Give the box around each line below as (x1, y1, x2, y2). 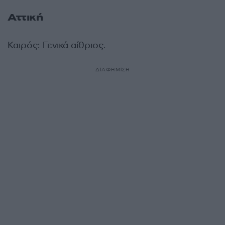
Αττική (8, 11, 43, 24)
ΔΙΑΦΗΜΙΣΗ (95, 66, 130, 73)
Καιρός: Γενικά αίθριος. (8, 39, 105, 51)
